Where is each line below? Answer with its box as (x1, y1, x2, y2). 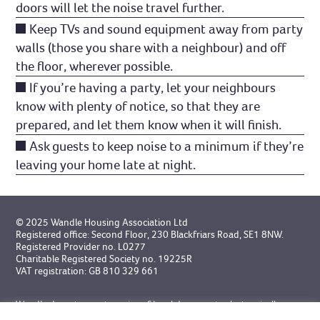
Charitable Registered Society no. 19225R (16, 253, 193, 266)
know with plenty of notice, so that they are (16, 98, 261, 115)
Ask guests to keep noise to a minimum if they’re (29, 138, 304, 155)
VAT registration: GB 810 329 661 (16, 265, 159, 278)
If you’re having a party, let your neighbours (29, 79, 276, 96)
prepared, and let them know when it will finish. (16, 116, 282, 134)
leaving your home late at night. (16, 156, 196, 174)
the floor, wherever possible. (16, 58, 174, 75)
